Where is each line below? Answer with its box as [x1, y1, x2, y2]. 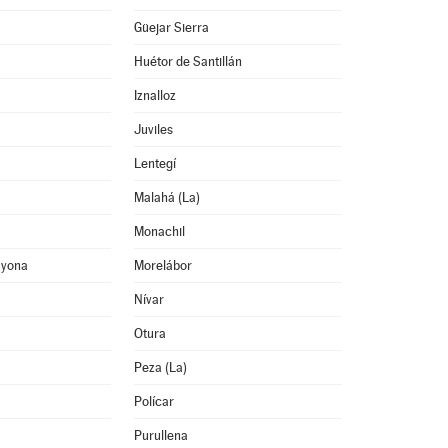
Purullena [133, 428, 188, 443]
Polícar [133, 394, 174, 409]
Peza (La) [133, 360, 187, 375]
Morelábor [133, 258, 192, 273]
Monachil [133, 224, 185, 239]
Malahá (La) [133, 190, 200, 205]
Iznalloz [133, 88, 176, 103]
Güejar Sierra [133, 20, 209, 35]
